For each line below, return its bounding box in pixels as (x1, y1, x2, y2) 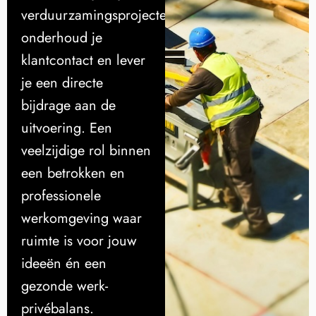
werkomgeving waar (21, 208, 142, 229)
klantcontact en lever (21, 50, 145, 71)
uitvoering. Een (21, 118, 112, 139)
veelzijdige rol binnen (21, 140, 151, 162)
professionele (21, 186, 101, 207)
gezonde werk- (21, 276, 108, 297)
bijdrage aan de (21, 95, 116, 116)
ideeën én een (21, 253, 107, 274)
